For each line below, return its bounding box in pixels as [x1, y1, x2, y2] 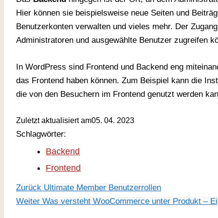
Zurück [16, 183, 44, 193]
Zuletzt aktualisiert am [16, 116, 91, 125]
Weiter [16, 197, 42, 206]
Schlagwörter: [16, 129, 66, 139]
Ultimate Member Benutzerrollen [44, 183, 161, 193]
